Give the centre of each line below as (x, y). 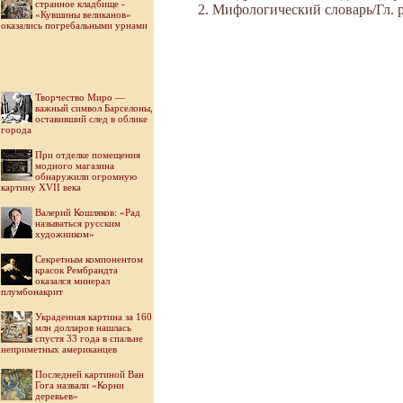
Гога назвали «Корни (80, 385)
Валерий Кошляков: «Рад (88, 212)
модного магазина (75, 166)
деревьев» (57, 396)
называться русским (78, 223)
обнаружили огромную (86, 176)
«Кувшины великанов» (83, 14)
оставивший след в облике (91, 119)
